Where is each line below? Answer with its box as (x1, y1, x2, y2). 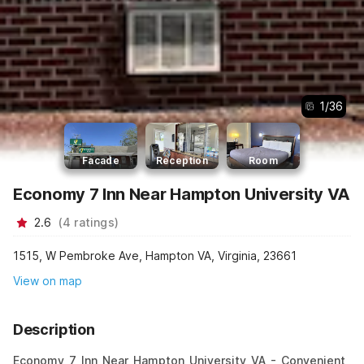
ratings (74, 215, 115, 230)
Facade (81, 154, 120, 167)
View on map (13, 274, 82, 288)
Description (13, 321, 95, 339)
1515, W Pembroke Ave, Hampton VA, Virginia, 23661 (13, 248, 297, 262)
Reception (155, 154, 209, 167)
